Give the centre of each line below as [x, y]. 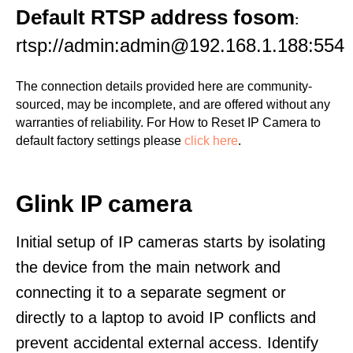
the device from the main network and [148, 267]
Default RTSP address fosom [155, 17]
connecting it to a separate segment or [151, 292]
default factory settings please [100, 141]
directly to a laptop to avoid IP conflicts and [166, 318]
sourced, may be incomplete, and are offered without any [173, 104]
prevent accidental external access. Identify [167, 343]
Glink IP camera [104, 204]
